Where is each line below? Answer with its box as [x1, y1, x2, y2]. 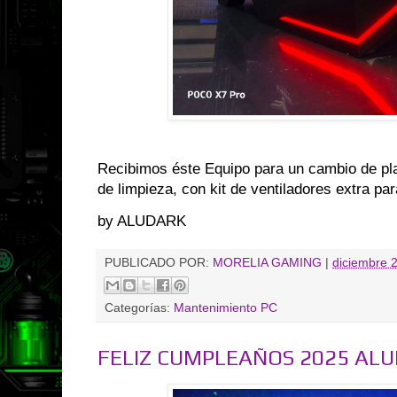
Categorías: [105, 301, 174, 315]
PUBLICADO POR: [105, 255, 213, 269]
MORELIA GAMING [213, 255, 322, 269]
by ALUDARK [97, 212, 186, 230]
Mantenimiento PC [174, 301, 277, 315]
